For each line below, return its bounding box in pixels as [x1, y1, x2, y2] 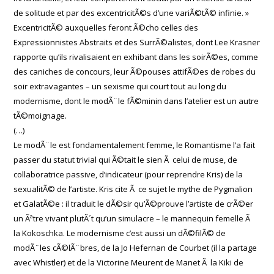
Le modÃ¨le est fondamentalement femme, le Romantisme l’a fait [13, 139, 256, 150]
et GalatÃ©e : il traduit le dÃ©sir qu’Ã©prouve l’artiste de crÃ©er [13, 198, 254, 209]
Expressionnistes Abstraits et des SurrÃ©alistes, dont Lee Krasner [13, 37, 261, 48]
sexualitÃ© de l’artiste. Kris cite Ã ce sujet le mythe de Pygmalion [13, 183, 253, 194]
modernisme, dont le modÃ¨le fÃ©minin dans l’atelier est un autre [13, 95, 259, 106]
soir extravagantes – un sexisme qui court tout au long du [13, 81, 227, 92]
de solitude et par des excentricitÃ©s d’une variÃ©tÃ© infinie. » [13, 7, 250, 18]
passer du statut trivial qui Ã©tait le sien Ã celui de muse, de [13, 154, 238, 165]
